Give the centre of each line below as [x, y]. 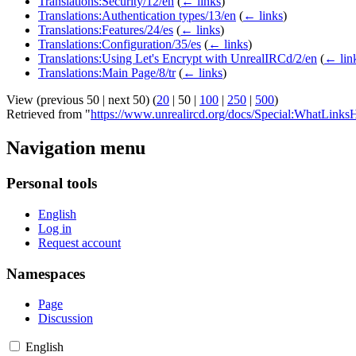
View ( [23, 100]
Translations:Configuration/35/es [120, 44]
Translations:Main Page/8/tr [107, 73]
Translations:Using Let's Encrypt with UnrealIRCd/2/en [178, 59]
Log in [55, 228]
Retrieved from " [48, 114]
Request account [79, 242]
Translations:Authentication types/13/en [137, 16]
